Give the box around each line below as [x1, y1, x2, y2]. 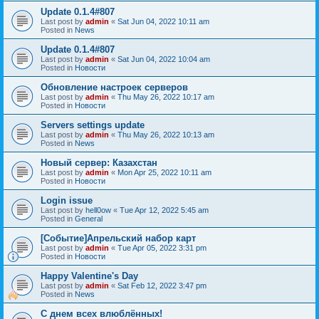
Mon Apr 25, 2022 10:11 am [117, 167, 211, 177]
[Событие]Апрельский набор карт [41, 232, 196, 244]
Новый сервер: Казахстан [41, 157, 157, 168]
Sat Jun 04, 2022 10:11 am [117, 16, 209, 26]
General [75, 214, 103, 223]
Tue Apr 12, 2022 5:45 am [120, 205, 209, 214]
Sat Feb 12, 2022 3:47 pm [117, 281, 206, 290]
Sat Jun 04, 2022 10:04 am [117, 54, 210, 63]
